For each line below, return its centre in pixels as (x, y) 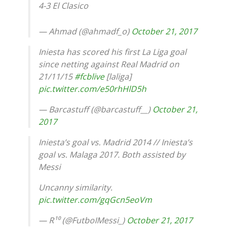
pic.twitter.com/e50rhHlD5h (92, 89)
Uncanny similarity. (75, 187)
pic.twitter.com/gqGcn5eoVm (95, 199)
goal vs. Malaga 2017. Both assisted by (112, 154)
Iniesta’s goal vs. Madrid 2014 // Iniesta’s (116, 142)
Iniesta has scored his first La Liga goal (112, 52)
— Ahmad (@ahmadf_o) (85, 31)
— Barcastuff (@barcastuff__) (95, 109)
